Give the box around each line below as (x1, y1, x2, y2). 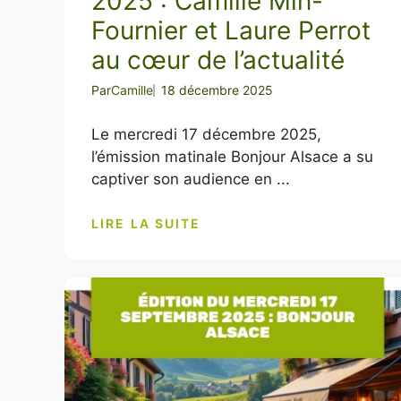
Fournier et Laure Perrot (91, 15, 371, 46)
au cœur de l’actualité (91, 45, 345, 75)
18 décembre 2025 (161, 82, 273, 98)
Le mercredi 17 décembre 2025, (91, 125, 321, 143)
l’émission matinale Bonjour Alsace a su (91, 148, 373, 166)
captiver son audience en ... (91, 170, 290, 188)
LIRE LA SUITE (91, 215, 201, 231)
